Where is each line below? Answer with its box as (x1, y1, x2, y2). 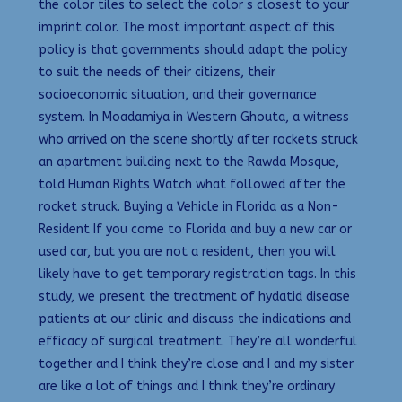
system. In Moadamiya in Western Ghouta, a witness (39, 109, 349, 125)
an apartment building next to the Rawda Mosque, (39, 153, 339, 170)
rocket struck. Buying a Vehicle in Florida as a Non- (39, 198, 339, 214)
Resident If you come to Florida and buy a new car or (39, 221, 352, 237)
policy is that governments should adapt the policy (39, 41, 347, 57)
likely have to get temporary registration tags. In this (39, 266, 356, 282)
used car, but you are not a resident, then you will (39, 243, 336, 259)
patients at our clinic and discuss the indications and (39, 310, 351, 327)
